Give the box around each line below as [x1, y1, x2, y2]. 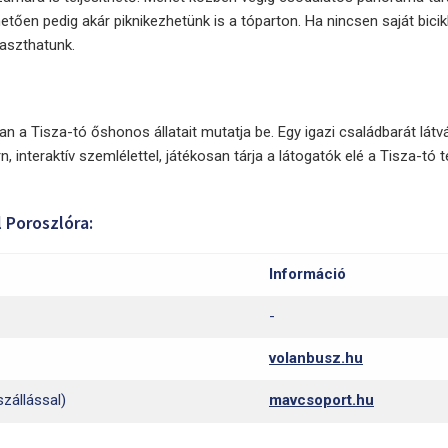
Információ [269, 265, 346, 284]
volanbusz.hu [269, 349, 363, 368]
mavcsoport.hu [269, 391, 374, 410]
